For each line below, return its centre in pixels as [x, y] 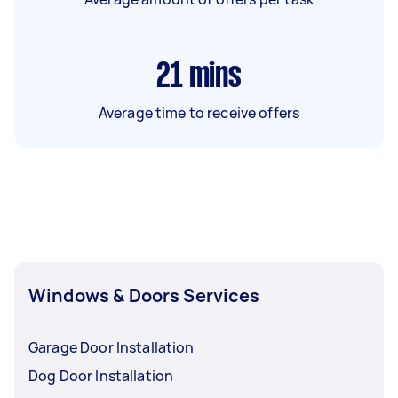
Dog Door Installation [101, 375]
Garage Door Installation [111, 347]
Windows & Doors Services [144, 295]
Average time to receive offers [199, 112]
